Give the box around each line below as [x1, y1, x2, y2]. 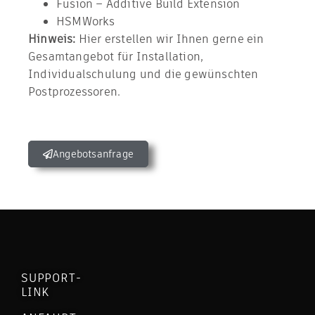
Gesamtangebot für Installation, [28, 49, 204, 65]
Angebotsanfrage [53, 147, 134, 161]
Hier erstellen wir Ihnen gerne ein [75, 31, 264, 47]
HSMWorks [56, 13, 115, 30]
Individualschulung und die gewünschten [28, 66, 259, 82]
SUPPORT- [21, 270, 82, 286]
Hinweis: [28, 31, 76, 47]
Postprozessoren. [28, 84, 121, 100]
